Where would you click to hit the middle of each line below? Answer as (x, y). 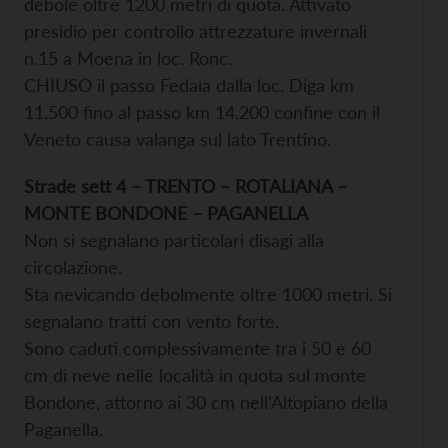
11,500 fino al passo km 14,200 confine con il (202, 111)
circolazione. (73, 266)
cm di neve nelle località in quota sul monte (195, 374)
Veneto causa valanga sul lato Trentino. (177, 138)
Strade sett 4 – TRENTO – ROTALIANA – (185, 185)
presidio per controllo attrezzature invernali (195, 30)
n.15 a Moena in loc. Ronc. (128, 57)
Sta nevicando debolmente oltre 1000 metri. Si (208, 293)
